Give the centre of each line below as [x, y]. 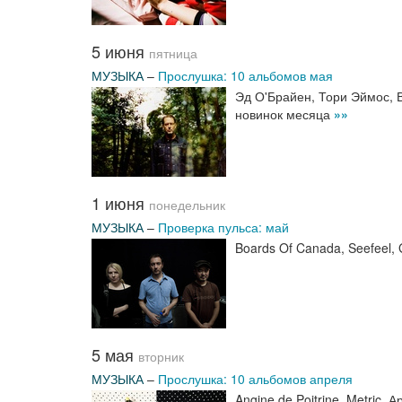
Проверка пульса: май [223, 227]
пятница [173, 53]
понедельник [187, 205]
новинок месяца [284, 114]
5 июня [120, 51]
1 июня [120, 203]
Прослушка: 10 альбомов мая [245, 75]
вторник [161, 357]
